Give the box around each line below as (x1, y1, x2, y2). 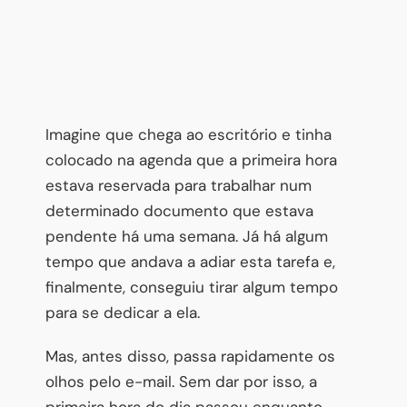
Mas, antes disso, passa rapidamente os (45, 345, 335, 366)
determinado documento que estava (45, 200, 313, 221)
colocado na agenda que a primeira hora (45, 149, 337, 170)
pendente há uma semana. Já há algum (45, 225, 328, 246)
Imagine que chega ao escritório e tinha (45, 124, 332, 144)
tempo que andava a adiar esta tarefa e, (45, 251, 335, 272)
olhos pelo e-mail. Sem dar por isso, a (45, 371, 317, 392)
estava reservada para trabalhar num (45, 174, 312, 195)
